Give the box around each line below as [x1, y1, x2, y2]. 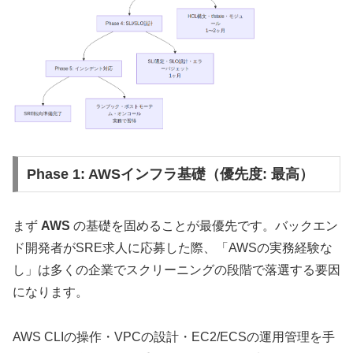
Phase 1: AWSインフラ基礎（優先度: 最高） [26, 165, 314, 182]
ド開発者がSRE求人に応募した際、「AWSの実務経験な [13, 240, 333, 255]
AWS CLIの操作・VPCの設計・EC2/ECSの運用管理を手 [13, 329, 335, 344]
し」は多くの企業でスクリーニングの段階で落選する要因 [13, 262, 340, 277]
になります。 [13, 284, 88, 299]
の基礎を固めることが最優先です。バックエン [70, 218, 338, 232]
